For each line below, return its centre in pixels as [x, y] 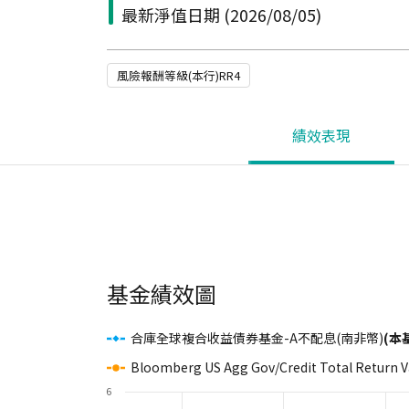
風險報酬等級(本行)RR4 [178, 75]
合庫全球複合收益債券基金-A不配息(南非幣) [257, 338]
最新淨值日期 [171, 15]
